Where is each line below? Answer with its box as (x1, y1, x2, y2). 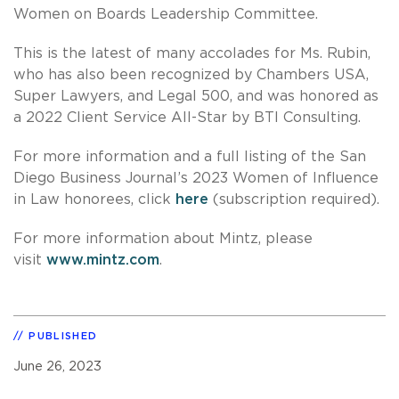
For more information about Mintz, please (13, 231, 313, 246)
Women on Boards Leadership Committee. (13, 6, 318, 21)
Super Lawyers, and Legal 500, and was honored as (13, 88, 379, 103)
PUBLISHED (28, 330, 98, 341)
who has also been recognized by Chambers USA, (13, 67, 369, 82)
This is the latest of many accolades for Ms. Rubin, (13, 45, 370, 61)
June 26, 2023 (13, 359, 102, 373)
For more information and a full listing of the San (13, 149, 366, 164)
